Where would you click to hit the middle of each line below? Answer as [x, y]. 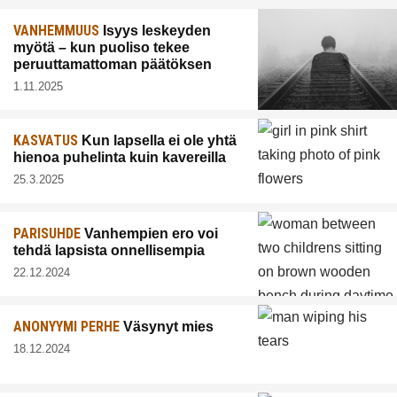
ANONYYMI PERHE [66, 326]
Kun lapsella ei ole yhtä [157, 140]
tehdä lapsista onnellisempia [109, 250]
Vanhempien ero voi [149, 233]
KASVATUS [46, 140]
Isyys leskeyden [155, 30]
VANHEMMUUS [56, 30]
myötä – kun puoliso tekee [101, 47]
